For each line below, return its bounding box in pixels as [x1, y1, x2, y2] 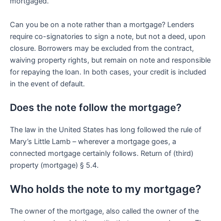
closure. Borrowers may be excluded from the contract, [10, 43, 194, 53]
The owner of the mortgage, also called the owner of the [10, 207, 199, 216]
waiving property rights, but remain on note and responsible [10, 55, 211, 65]
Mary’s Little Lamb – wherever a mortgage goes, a [10, 137, 176, 146]
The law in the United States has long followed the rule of [10, 125, 201, 134]
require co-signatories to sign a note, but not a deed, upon [10, 32, 206, 41]
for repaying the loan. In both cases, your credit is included [10, 67, 206, 76]
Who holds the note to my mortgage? [10, 183, 201, 196]
